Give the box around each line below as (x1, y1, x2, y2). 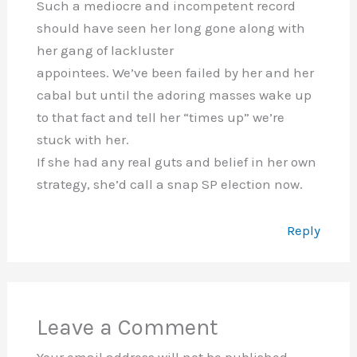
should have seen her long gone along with (36, 20, 305, 37)
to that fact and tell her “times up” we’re (36, 109, 284, 126)
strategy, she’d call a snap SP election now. (36, 176, 303, 193)
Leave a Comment (36, 314, 218, 341)
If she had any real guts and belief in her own (36, 154, 316, 171)
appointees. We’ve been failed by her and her (36, 65, 314, 81)
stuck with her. (36, 131, 129, 148)
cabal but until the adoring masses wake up (36, 87, 312, 104)
